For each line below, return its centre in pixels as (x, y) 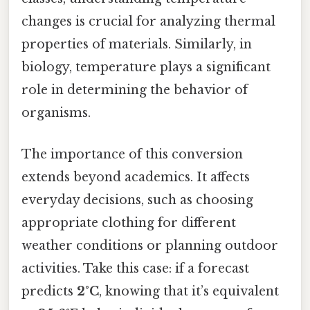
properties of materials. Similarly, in (137, 45)
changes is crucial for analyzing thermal (148, 22)
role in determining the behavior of (135, 90)
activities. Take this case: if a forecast (135, 268)
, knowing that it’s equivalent (189, 291)
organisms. (56, 113)
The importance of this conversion (132, 154)
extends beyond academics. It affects (136, 177)
